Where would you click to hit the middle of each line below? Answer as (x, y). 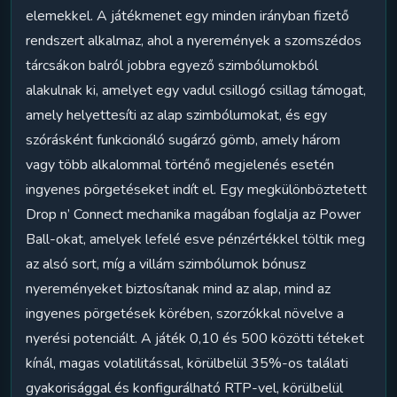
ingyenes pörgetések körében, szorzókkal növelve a (185, 313)
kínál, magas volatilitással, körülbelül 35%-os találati (187, 363)
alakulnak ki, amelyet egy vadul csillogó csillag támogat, (196, 90)
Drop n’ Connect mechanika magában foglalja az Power (193, 214)
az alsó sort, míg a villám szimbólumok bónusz (166, 264)
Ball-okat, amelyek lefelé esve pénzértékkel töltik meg (195, 239)
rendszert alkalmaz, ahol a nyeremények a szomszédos (194, 40)
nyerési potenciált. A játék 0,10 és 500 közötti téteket (195, 338)
